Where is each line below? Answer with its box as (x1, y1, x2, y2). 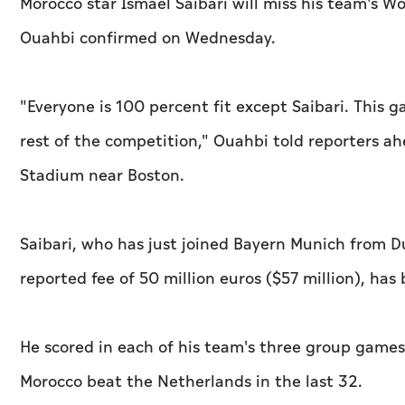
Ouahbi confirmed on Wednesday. (20, 26, 276, 52)
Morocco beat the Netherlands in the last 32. (20, 370, 363, 395)
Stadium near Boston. (20, 164, 184, 189)
